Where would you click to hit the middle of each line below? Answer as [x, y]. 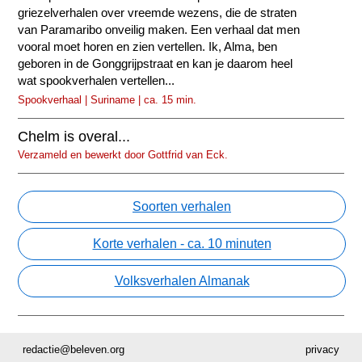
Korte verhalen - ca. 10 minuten [182, 244]
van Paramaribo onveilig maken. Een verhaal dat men [159, 30]
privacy [322, 349]
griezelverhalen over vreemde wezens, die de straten [158, 13]
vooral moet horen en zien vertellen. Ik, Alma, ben [148, 47]
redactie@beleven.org [74, 349]
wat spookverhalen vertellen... [97, 81]
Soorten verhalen [182, 207]
